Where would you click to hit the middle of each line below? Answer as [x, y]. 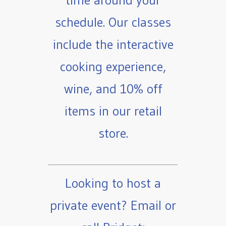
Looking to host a [113, 183]
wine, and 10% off [113, 89]
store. [113, 133]
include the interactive [113, 45]
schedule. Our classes [113, 22]
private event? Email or [113, 206]
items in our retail [113, 111]
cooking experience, [113, 67]
